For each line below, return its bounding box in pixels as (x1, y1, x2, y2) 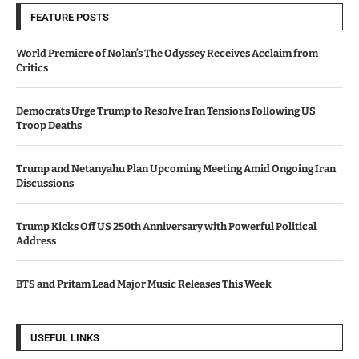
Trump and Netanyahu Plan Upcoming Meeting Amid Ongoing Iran (16, 163, 336, 175)
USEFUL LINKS (30, 332, 99, 344)
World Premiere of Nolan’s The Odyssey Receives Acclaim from (16, 47, 318, 59)
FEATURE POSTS (30, 11, 109, 23)
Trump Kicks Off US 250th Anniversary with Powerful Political (16, 220, 317, 232)
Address (16, 235, 56, 247)
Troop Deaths (16, 119, 82, 131)
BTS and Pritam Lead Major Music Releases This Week (16, 278, 272, 290)
